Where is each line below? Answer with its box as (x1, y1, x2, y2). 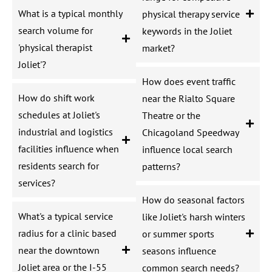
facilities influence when (18, 142, 119, 155)
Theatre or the (142, 109, 200, 121)
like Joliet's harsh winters (142, 210, 245, 223)
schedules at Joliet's (18, 108, 100, 121)
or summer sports (142, 227, 214, 240)
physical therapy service (142, 7, 240, 20)
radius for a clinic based (18, 226, 117, 239)
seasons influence (142, 244, 216, 257)
